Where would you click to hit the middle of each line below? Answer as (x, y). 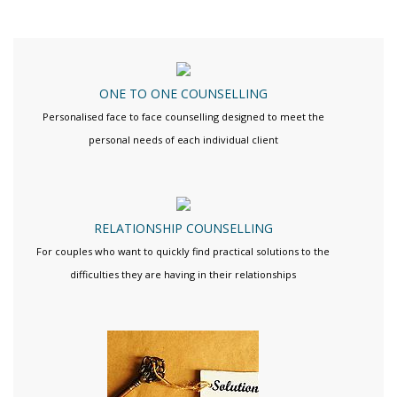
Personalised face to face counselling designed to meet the (183, 116)
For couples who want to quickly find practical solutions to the (183, 252)
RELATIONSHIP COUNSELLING (183, 229)
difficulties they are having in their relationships (183, 275)
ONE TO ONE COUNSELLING (183, 93)
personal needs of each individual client (183, 139)
